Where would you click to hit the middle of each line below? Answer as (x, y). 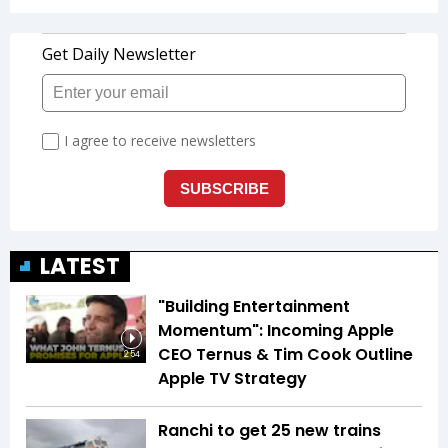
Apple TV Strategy (232, 379)
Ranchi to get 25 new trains (269, 431)
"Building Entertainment (254, 307)
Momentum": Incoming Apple (276, 331)
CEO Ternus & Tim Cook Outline (285, 355)
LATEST (80, 267)
